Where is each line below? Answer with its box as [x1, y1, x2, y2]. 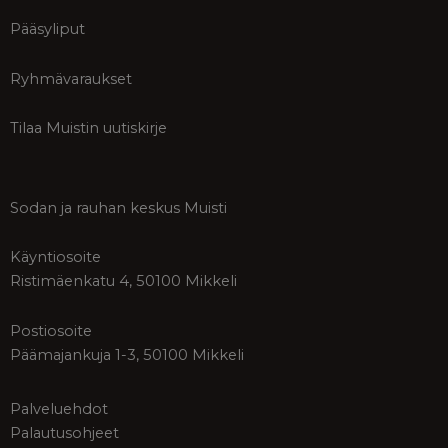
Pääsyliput [10, 20, 85, 39]
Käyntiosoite [10, 248, 101, 267]
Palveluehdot [10, 399, 108, 418]
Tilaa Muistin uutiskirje [10, 119, 167, 138]
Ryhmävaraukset [10, 69, 132, 88]
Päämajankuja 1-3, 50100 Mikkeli [10, 345, 244, 364]
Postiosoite [10, 321, 92, 340]
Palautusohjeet [10, 423, 119, 442]
